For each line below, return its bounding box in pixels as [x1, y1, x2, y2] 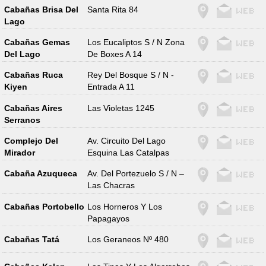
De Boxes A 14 [87, 49, 142, 59]
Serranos [4, 115, 40, 125]
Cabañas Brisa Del [4, 4, 78, 14]
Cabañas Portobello [4, 201, 84, 211]
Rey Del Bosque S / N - [87, 70, 175, 80]
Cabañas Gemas [4, 37, 70, 47]
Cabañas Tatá [4, 235, 59, 245]
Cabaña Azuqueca [4, 169, 77, 179]
